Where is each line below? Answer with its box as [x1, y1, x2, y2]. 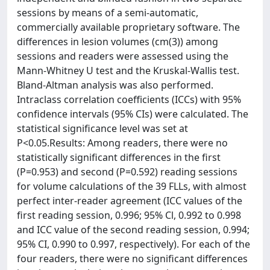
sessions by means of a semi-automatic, [17, 6, 198, 19]
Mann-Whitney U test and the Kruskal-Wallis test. [17, 64, 239, 77]
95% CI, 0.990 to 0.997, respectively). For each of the [17, 237, 250, 251]
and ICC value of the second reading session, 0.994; [17, 223, 250, 236]
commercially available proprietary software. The [17, 20, 240, 34]
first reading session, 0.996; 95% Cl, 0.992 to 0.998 [17, 209, 241, 222]
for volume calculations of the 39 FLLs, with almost [17, 180, 246, 193]
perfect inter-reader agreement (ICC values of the [17, 194, 242, 207]
